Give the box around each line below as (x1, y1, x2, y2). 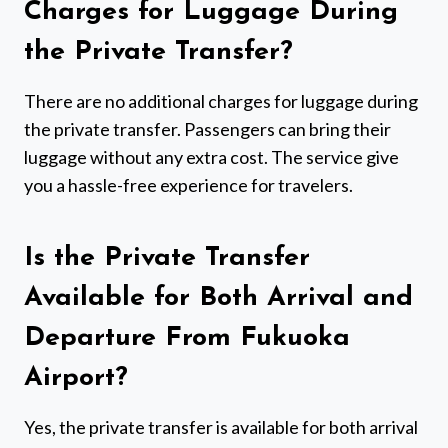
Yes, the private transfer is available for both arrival (24, 415, 418, 438)
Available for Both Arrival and (24, 285, 413, 313)
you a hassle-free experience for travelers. (24, 173, 353, 196)
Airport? (24, 365, 128, 393)
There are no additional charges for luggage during (24, 89, 418, 112)
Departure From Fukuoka (24, 325, 350, 353)
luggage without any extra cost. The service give (24, 145, 399, 168)
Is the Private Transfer (24, 245, 310, 273)
